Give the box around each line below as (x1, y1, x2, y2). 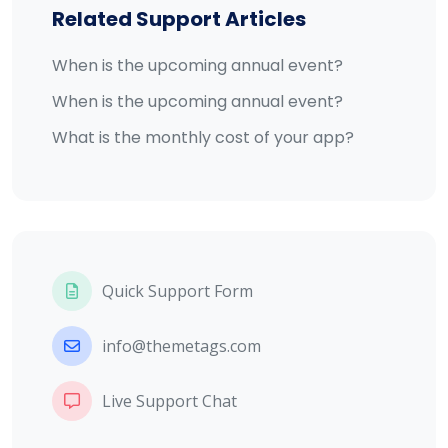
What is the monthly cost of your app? (52, 126, 354, 149)
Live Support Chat (102, 390, 237, 412)
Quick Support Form (102, 280, 253, 302)
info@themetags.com (102, 335, 261, 357)
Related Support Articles (52, 5, 306, 33)
